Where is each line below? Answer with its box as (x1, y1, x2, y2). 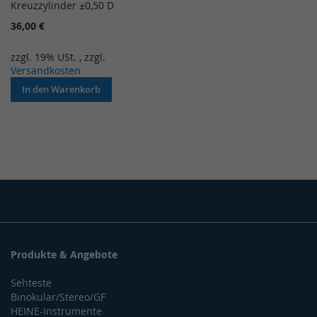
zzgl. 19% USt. (11, 50, 79, 64)
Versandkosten (11, 63, 81, 77)
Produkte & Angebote (11, 248, 117, 261)
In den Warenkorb (22, 82, 100, 96)
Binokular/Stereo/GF (11, 290, 105, 304)
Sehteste (11, 276, 52, 289)
